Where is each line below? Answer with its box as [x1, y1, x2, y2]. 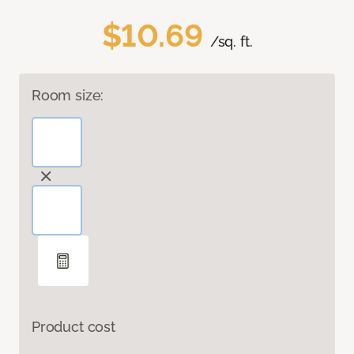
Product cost [32, 318, 115, 336]
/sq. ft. [209, 33, 253, 51]
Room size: [32, 87, 104, 104]
